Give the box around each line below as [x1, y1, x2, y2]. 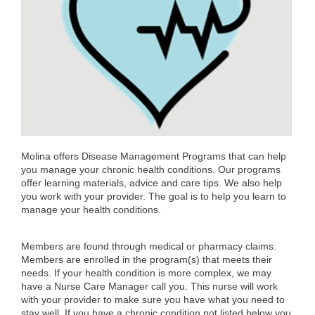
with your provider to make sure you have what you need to [21, 293, 285, 305]
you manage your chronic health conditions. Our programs [21, 163, 281, 175]
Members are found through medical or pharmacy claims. [21, 240, 276, 252]
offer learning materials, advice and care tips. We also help [21, 176, 282, 188]
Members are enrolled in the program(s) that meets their [21, 253, 272, 265]
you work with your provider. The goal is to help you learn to [21, 190, 286, 202]
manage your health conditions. [21, 203, 161, 215]
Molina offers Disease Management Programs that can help [21, 150, 286, 162]
